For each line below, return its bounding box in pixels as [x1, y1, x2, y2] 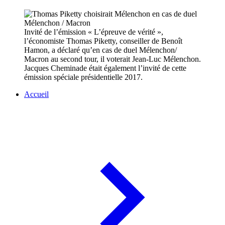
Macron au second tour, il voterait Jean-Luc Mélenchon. [24, 55, 201, 64]
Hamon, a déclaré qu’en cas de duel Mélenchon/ [24, 46, 177, 55]
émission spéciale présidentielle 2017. [24, 73, 143, 82]
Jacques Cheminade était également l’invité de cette [24, 64, 186, 73]
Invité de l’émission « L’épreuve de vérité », [24, 28, 163, 37]
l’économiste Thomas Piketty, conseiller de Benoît [24, 37, 182, 46]
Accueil [24, 90, 49, 99]
